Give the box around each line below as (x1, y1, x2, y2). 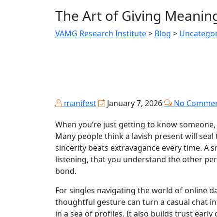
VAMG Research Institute (55, 28, 146, 39)
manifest (62, 98, 96, 109)
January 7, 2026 (105, 98, 164, 109)
